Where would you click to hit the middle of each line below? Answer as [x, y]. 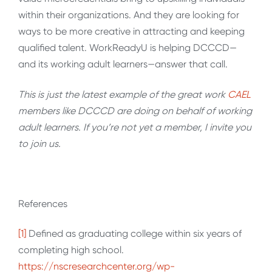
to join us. [39, 143]
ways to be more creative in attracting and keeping [131, 32]
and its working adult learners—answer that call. [123, 64]
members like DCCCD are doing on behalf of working [135, 110]
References [43, 203]
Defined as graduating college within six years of [134, 234]
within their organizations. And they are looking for [129, 15]
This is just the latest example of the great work [123, 94]
